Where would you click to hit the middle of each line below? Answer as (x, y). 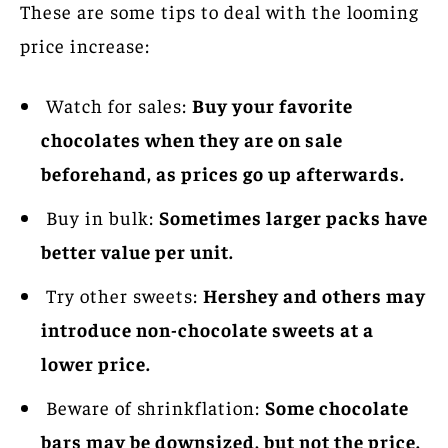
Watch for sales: (116, 104)
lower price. (96, 362)
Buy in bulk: (100, 216)
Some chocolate (337, 406)
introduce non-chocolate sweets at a (207, 328)
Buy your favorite (272, 104)
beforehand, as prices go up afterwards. (223, 172)
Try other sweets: (122, 294)
